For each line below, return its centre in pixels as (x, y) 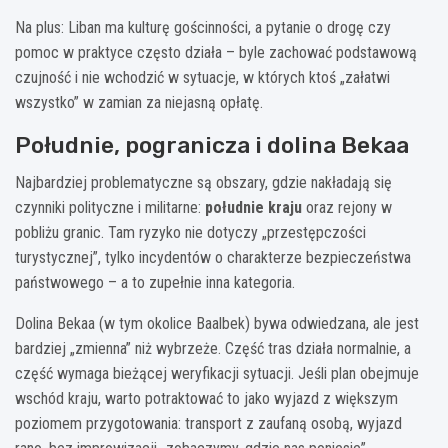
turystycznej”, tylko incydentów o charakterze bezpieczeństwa (213, 257)
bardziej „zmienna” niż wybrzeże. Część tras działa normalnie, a (213, 348)
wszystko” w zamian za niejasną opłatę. (139, 102)
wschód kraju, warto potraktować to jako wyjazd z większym (206, 398)
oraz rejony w (347, 207)
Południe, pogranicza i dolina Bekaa (212, 144)
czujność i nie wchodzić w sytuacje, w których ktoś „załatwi (202, 77)
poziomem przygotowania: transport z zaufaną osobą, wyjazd (208, 423)
